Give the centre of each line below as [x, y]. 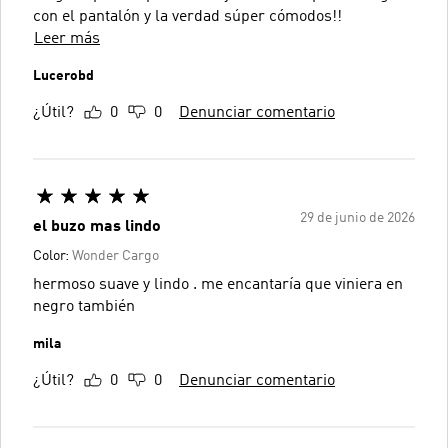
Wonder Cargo [115, 255]
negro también [84, 306]
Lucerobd [63, 75]
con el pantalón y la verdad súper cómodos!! [187, 16]
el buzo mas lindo [97, 226]
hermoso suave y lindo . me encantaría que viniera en [218, 284]
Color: [52, 255]
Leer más [67, 38]
